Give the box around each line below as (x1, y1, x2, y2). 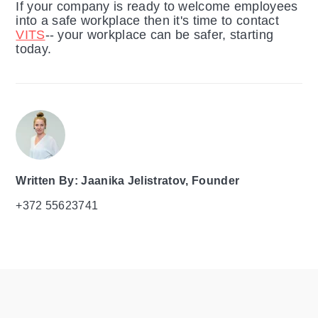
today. (16, 42, 55, 57)
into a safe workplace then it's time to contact (16, 13, 279, 28)
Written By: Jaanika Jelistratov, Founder (16, 175, 240, 187)
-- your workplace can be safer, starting (45, 28, 274, 43)
